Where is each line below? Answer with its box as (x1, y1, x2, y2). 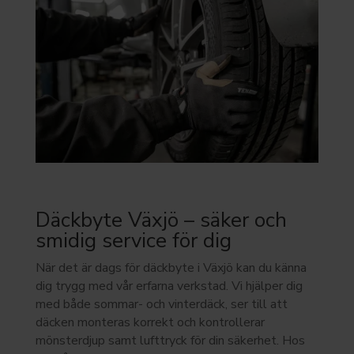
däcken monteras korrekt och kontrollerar (35, 313, 265, 331)
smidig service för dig (35, 226, 232, 254)
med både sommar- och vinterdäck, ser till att (35, 295, 288, 313)
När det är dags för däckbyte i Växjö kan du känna (35, 258, 307, 277)
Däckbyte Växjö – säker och (35, 205, 287, 234)
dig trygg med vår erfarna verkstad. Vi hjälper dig (35, 277, 303, 295)
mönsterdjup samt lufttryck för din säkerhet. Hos (35, 331, 305, 349)
